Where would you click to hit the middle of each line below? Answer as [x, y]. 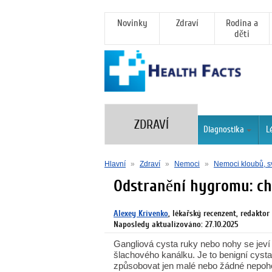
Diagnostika [224, 130]
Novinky [132, 23]
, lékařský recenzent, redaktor [219, 213]
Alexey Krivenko [141, 213]
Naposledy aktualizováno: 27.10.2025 [176, 224]
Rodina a [242, 23]
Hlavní [115, 164]
